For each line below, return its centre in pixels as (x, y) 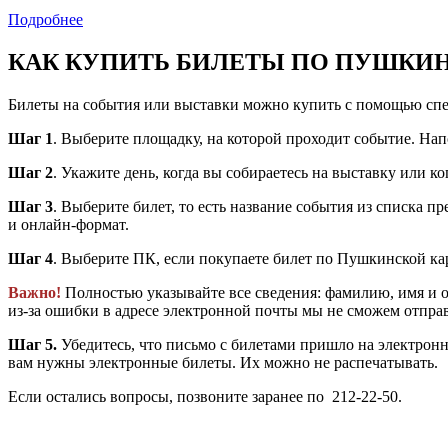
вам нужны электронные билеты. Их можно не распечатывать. (223, 362)
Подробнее (45, 20)
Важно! (36, 292)
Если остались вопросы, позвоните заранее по (168, 396)
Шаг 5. (34, 344)
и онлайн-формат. (68, 224)
